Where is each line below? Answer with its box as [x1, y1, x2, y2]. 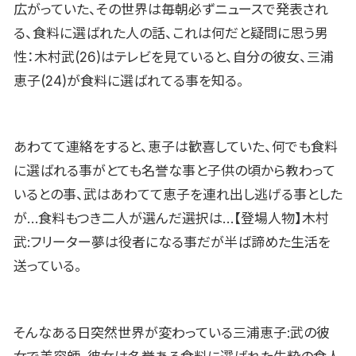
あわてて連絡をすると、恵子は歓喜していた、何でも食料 [14, 139, 338, 156]
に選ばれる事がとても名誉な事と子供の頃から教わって [14, 163, 335, 180]
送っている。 [14, 258, 82, 275]
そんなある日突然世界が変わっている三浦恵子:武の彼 [14, 325, 330, 342]
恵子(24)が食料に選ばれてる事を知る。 [14, 72, 244, 89]
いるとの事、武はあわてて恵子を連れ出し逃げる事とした [14, 187, 342, 203]
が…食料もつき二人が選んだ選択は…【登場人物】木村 [14, 211, 329, 227]
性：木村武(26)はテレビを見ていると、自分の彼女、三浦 [14, 48, 334, 65]
